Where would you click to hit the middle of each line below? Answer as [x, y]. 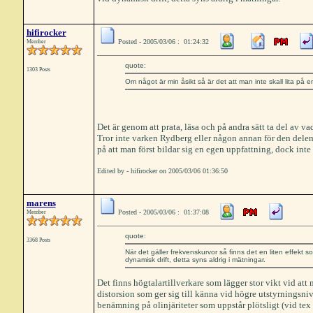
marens [41, 203]
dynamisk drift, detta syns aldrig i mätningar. [195, 260]
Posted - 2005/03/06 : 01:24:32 [163, 42]
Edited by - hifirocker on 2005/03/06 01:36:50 [162, 171]
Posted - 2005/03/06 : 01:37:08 [163, 212]
